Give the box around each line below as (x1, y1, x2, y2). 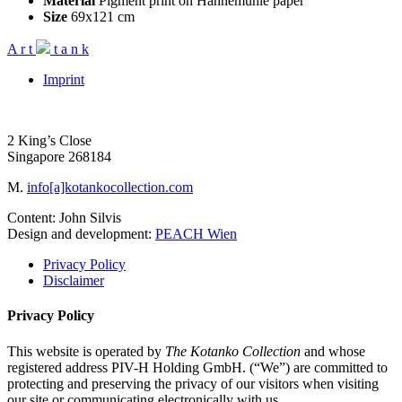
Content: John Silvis (7, 210, 121, 225)
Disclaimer (43, 273, 104, 288)
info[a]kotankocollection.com (27, 179, 193, 195)
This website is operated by (7, 343, 165, 359)
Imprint (43, 72, 84, 87)
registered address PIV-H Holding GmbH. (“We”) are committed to (7, 359, 388, 375)
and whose (304, 343, 365, 359)
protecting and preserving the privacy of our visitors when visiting (7, 375, 379, 391)
